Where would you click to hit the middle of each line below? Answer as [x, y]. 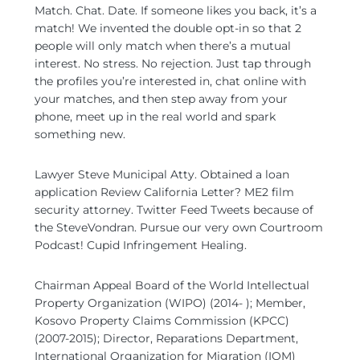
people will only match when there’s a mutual [163, 46]
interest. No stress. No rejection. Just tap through [173, 63]
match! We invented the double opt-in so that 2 [168, 28]
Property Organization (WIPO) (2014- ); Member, [170, 303]
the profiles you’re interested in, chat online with [170, 81]
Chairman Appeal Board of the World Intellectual [172, 285]
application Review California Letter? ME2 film [164, 192]
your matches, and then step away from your [161, 99]
